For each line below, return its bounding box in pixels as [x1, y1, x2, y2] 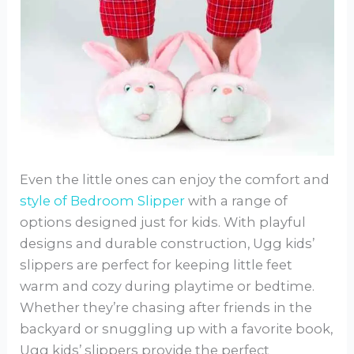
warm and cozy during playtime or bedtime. [20, 277, 315, 294]
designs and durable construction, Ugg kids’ [20, 235, 315, 251]
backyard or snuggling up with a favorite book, [20, 320, 333, 337]
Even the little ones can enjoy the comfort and [20, 171, 330, 187]
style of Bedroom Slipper [20, 192, 189, 209]
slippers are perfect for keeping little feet [20, 256, 293, 273]
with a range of [188, 192, 288, 209]
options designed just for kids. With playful [20, 213, 307, 230]
